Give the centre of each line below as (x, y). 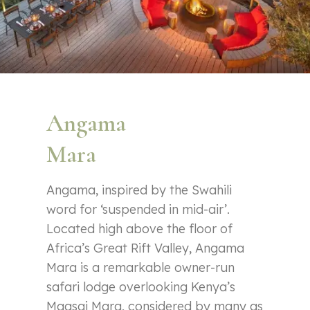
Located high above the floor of (140, 228)
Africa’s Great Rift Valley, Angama (146, 248)
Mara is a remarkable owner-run (141, 267)
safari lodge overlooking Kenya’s (141, 286)
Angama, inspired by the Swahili (139, 190)
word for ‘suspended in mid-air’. (138, 209)
